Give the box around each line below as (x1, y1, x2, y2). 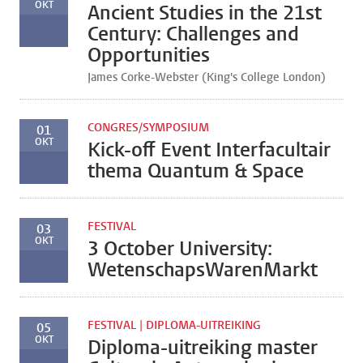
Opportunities (88, 42, 210, 68)
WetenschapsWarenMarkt (88, 257, 318, 283)
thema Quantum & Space (88, 158, 304, 184)
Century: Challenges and (88, 21, 299, 47)
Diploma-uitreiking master (88, 335, 318, 361)
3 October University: (88, 236, 272, 262)
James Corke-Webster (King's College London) (88, 70, 326, 85)
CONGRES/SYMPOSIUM (88, 120, 209, 135)
